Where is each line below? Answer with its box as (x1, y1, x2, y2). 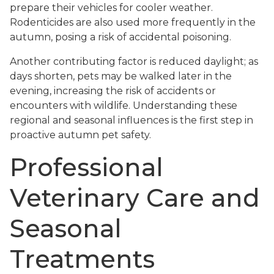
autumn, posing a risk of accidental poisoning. (10, 31, 231, 43)
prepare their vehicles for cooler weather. (10, 2, 213, 14)
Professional (10, 152, 163, 183)
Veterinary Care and (10, 183, 260, 213)
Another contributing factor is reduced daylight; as (10, 56, 258, 68)
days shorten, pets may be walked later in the (10, 70, 232, 83)
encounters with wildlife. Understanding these (10, 100, 237, 112)
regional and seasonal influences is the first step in (10, 114, 253, 127)
